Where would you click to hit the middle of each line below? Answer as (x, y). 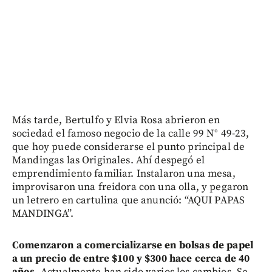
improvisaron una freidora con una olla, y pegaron (131, 187)
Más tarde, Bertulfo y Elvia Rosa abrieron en (116, 120)
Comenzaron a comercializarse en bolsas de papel (133, 245)
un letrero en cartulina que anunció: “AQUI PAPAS (129, 200)
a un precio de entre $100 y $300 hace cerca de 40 (131, 258)
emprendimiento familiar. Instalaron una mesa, (124, 173)
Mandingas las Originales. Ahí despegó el (108, 160)
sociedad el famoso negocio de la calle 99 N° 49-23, (131, 133)
